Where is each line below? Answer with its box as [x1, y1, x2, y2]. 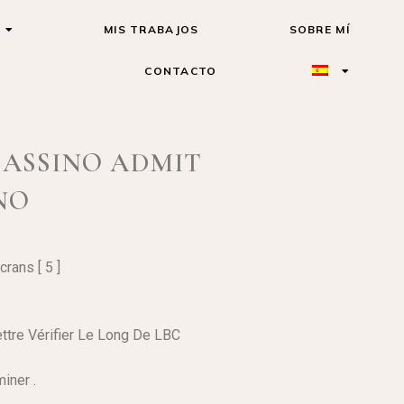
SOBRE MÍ [289, 23, 350, 36]
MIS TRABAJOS [103, 23, 199, 36]
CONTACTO [144, 64, 217, 78]
